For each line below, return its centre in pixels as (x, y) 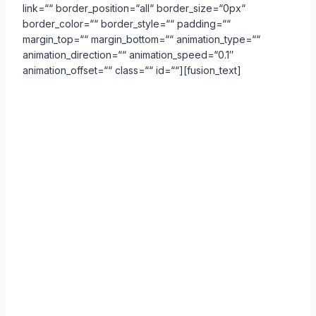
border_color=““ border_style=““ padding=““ (127, 24)
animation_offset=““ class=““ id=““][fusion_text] (132, 71)
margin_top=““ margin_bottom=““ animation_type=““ (141, 39)
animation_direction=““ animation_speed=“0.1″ (128, 55)
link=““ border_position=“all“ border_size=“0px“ (134, 8)
